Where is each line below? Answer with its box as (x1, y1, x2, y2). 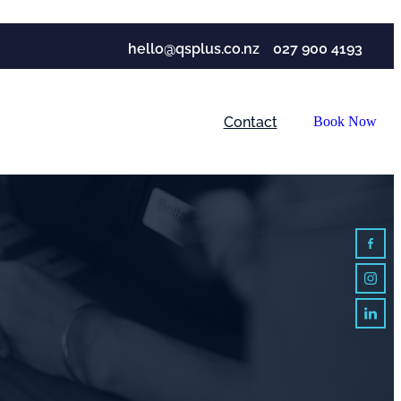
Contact (223, 110, 277, 131)
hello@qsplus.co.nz (127, 37, 260, 57)
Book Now (312, 113, 377, 129)
